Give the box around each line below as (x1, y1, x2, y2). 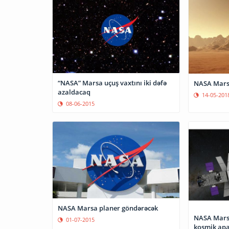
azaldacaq (58, 87, 90, 97)
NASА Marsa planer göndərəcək (58, 203, 158, 213)
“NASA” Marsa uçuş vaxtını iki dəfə (58, 78, 167, 88)
